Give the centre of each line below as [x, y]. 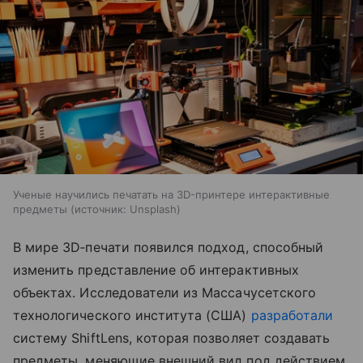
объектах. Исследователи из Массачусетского [165, 292]
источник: [100, 209]
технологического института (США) [132, 315]
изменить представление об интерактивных [156, 269]
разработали [292, 315]
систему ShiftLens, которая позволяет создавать [172, 337]
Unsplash [153, 209]
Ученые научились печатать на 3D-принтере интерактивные [171, 194]
